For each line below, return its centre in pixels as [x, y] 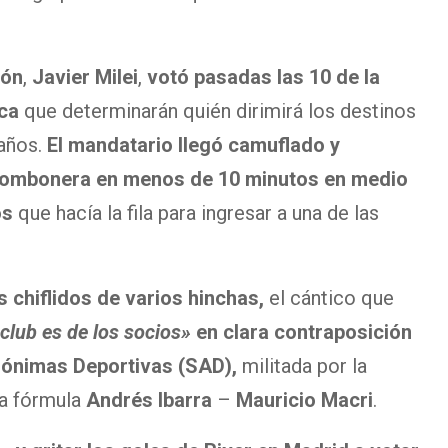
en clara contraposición [304, 332]
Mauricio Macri [304, 400]
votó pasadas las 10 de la [263, 77]
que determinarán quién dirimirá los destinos [220, 111]
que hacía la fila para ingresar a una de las [198, 213]
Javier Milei [82, 77]
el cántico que [329, 298]
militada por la [304, 366]
